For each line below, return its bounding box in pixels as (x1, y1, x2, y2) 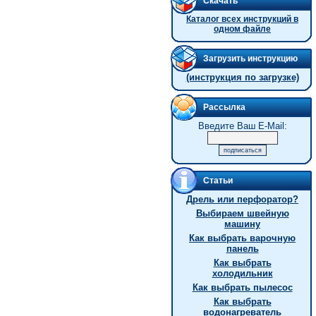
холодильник (212, 268, 273, 279)
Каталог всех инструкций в (186, 14, 298, 24)
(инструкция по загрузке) (186, 72, 299, 83)
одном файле (214, 24, 271, 34)
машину (224, 219, 260, 229)
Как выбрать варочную (189, 233, 296, 243)
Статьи (203, 176, 233, 186)
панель (226, 243, 259, 254)
